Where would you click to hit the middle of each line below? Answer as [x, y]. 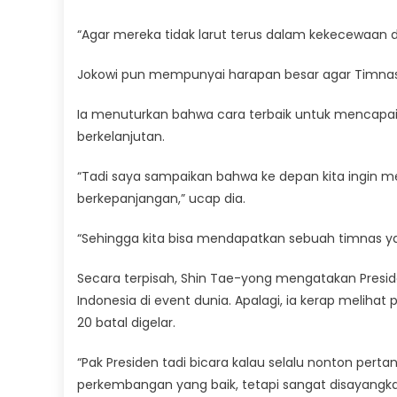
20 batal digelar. [126, 323]
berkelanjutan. [121, 137]
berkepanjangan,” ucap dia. [161, 199]
